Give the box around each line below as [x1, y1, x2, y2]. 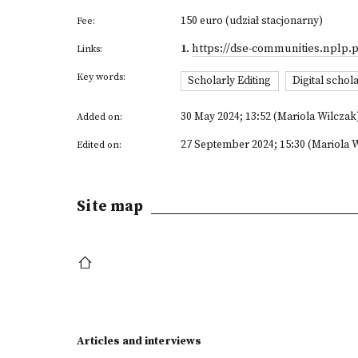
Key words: [77, 71, 125, 83]
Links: [77, 43, 102, 55]
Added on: [77, 110, 122, 123]
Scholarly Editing [188, 74, 272, 89]
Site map [77, 196, 143, 216]
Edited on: [77, 138, 121, 151]
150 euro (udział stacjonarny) [181, 14, 323, 28]
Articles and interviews [77, 333, 201, 348]
